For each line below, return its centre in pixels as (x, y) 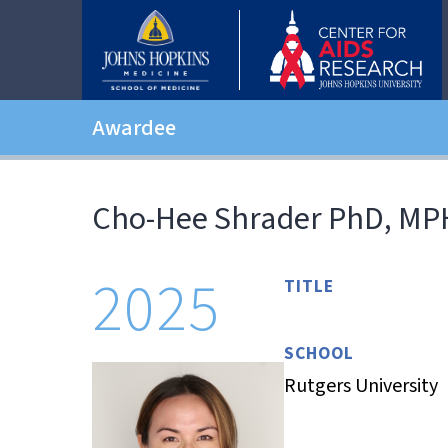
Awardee (134, 128)
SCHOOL (319, 353)
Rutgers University (361, 386)
